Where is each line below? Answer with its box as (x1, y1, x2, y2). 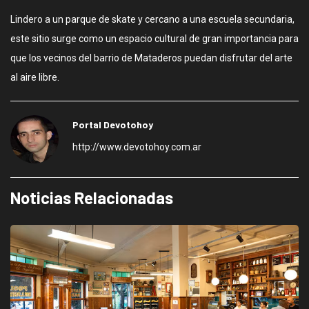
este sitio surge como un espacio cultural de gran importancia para (10, 33, 299, 44)
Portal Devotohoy (72, 119, 153, 130)
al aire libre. (10, 72, 59, 83)
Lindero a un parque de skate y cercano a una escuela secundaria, (10, 14, 295, 25)
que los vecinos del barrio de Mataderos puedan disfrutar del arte (10, 52, 292, 63)
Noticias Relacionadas (10, 188, 173, 208)
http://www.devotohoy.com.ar (72, 141, 201, 152)
